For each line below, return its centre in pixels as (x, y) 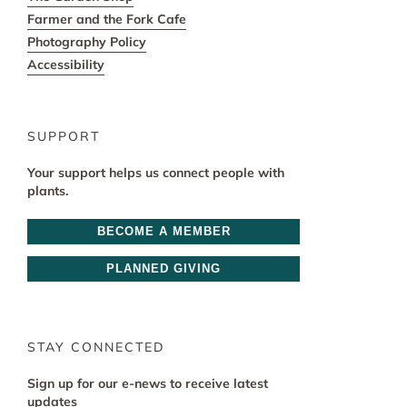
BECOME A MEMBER (164, 232)
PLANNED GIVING (164, 269)
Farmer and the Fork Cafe (107, 20)
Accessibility (66, 65)
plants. (48, 191)
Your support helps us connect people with (156, 173)
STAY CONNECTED (96, 347)
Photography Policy (87, 42)
